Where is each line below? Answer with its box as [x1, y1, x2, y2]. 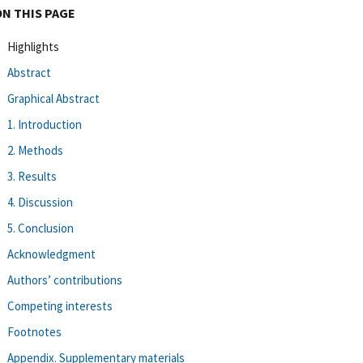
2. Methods [7, 142, 63, 158]
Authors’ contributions [7, 271, 122, 288]
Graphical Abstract [7, 90, 100, 106]
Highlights [7, 38, 59, 54]
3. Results [7, 168, 57, 184]
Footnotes [7, 323, 62, 340]
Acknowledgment [7, 246, 96, 262]
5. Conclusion [7, 220, 74, 236]
